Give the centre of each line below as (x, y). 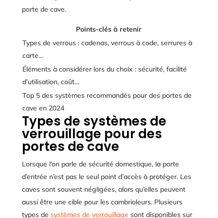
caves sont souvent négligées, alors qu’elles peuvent (103, 189)
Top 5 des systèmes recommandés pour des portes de (107, 95)
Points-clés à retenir (109, 29)
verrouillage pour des (92, 134)
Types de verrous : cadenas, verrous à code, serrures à (107, 43)
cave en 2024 (43, 108)
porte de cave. (44, 9)
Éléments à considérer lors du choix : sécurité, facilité (104, 69)
